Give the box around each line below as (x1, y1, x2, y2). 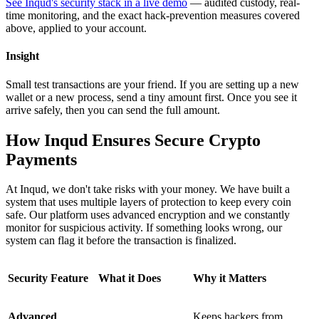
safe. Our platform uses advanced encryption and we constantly (6, 209, 290, 221)
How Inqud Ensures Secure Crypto (6, 130, 261, 150)
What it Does (98, 272, 161, 285)
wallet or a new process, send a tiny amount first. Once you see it (6, 90, 297, 103)
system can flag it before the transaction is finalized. (6, 234, 236, 247)
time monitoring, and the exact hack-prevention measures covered (6, 9, 300, 22)
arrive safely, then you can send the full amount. (6, 103, 220, 116)
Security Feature (8, 272, 88, 285)
